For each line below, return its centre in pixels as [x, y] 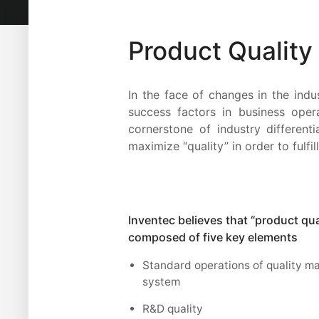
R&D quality [173, 308]
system [162, 281]
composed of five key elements [213, 237]
